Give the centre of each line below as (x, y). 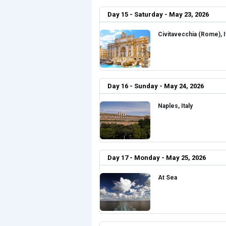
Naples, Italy (175, 106)
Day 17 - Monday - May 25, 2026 (157, 158)
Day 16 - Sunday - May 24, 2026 (156, 86)
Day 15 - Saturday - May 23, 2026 (158, 14)
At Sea (167, 178)
